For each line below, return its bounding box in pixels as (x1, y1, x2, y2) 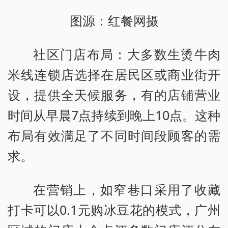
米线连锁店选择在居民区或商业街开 (8, 66, 220, 83)
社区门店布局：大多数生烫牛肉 (33, 45, 220, 63)
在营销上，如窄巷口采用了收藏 (33, 181, 220, 198)
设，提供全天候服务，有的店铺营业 (8, 86, 220, 104)
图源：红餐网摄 (69, 12, 159, 30)
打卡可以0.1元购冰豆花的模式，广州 (8, 201, 220, 219)
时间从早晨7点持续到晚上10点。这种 (8, 106, 220, 124)
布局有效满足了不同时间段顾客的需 (8, 127, 220, 145)
